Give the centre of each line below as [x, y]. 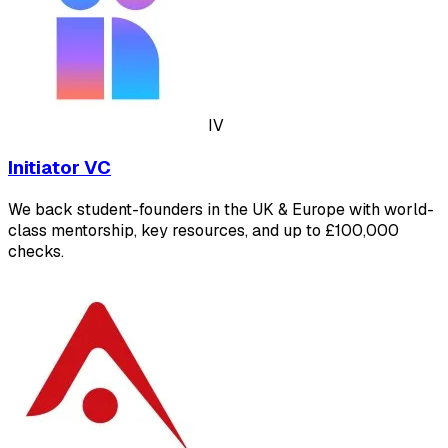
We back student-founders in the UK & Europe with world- [221, 209]
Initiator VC [59, 167]
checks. [36, 251]
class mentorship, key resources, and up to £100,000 [203, 230]
